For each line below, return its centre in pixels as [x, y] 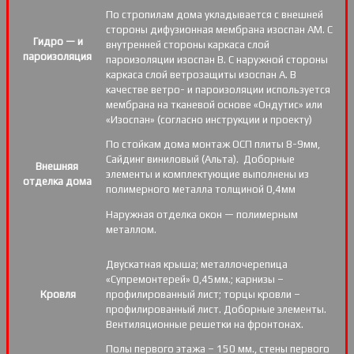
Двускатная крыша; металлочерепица [197, 264]
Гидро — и [57, 41]
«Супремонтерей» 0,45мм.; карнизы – [195, 279]
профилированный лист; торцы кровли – [203, 294]
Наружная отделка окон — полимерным [202, 214]
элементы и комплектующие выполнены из [207, 174]
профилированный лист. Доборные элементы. [216, 309]
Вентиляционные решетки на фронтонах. [205, 324]
